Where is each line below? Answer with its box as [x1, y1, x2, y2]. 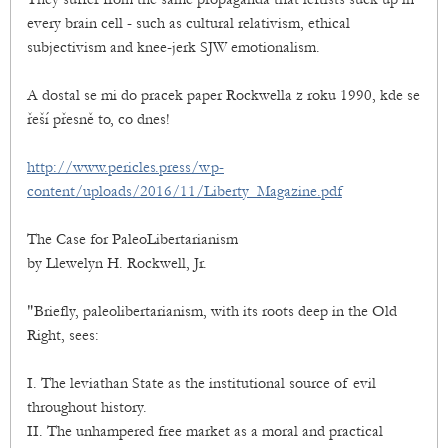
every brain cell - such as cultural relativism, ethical [27, 14, 350, 33]
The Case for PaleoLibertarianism [27, 230, 238, 249]
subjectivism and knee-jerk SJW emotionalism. [27, 38, 320, 57]
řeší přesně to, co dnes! [27, 110, 170, 129]
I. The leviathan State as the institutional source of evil [27, 374, 376, 393]
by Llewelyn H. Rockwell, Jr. [27, 254, 207, 273]
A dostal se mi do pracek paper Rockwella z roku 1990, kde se [27, 86, 420, 105]
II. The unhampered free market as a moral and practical [27, 422, 383, 441]
